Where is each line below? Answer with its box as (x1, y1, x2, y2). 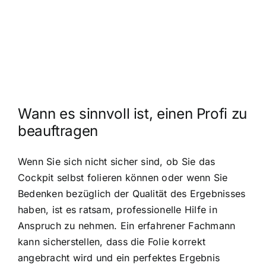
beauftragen (18, 122, 99, 140)
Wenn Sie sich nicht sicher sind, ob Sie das (18, 156, 216, 168)
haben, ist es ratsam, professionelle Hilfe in (18, 204, 217, 216)
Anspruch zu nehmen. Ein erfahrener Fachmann (18, 220, 236, 232)
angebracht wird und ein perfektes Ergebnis (18, 252, 220, 264)
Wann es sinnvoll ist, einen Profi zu (18, 104, 247, 122)
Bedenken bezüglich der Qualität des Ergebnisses (18, 188, 246, 200)
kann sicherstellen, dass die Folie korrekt (18, 236, 206, 248)
